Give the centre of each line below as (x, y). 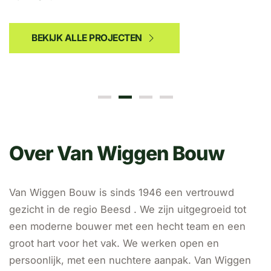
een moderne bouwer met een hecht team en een (127, 227)
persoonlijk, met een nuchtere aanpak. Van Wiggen (130, 260)
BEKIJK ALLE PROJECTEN (87, 38)
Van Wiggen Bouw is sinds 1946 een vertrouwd (122, 193)
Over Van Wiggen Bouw (117, 154)
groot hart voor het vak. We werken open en (114, 243)
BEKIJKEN (62, 44)
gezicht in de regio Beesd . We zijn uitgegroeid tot (128, 210)
